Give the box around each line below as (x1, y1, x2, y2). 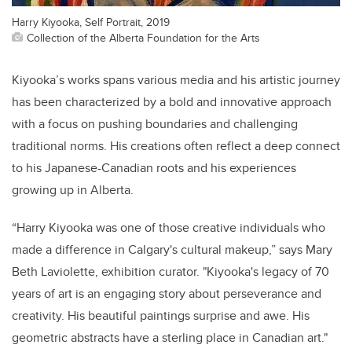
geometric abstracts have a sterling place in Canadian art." (12, 328, 328, 346)
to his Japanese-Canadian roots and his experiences (12, 158, 296, 177)
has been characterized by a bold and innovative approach (12, 92, 332, 111)
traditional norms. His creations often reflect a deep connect (12, 136, 340, 155)
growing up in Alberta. (12, 180, 137, 199)
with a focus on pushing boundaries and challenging (12, 114, 298, 133)
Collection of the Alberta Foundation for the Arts (27, 28, 260, 46)
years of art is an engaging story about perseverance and (12, 284, 321, 302)
